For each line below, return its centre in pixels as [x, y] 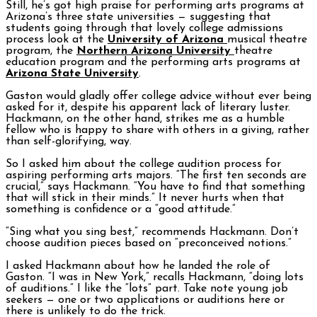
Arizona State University [72, 74]
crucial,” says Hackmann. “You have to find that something [155, 187]
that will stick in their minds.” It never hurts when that [145, 198]
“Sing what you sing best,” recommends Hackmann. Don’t [152, 232]
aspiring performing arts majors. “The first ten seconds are [156, 176]
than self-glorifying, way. [69, 142]
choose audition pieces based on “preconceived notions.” [149, 244]
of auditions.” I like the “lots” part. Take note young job [147, 289]
